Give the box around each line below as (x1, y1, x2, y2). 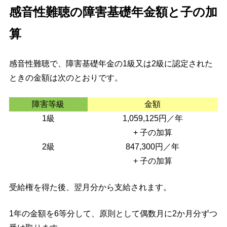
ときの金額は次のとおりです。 (9, 73, 123, 83)
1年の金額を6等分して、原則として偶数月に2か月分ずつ (9, 209, 217, 218)
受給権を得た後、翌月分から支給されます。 (9, 183, 171, 192)
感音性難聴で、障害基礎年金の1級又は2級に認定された (9, 59, 213, 68)
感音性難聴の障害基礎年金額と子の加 (9, 5, 217, 19)
